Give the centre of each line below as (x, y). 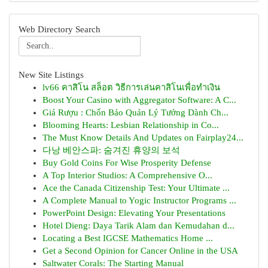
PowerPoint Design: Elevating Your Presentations (134, 213)
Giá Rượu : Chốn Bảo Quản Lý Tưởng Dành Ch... (135, 112)
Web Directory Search (60, 29)
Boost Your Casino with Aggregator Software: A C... (139, 100)
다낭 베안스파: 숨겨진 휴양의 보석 (111, 150)
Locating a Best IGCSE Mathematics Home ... (128, 238)
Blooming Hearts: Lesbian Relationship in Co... (131, 125)
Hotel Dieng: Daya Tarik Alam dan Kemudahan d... (138, 226)
